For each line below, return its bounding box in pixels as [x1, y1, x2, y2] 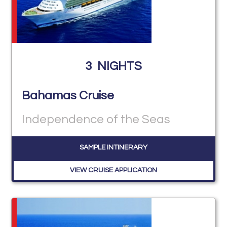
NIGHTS [97, 59, 142, 72]
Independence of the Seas [22, 113, 171, 126]
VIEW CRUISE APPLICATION [70, 167, 157, 174]
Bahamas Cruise [22, 89, 115, 102]
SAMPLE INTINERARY [80, 144, 147, 152]
